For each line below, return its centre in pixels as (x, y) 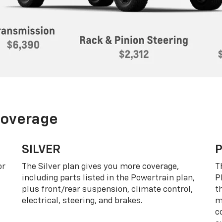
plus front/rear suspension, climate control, (107, 189)
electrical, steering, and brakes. (82, 201)
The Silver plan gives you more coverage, (100, 166)
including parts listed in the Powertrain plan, (108, 178)
